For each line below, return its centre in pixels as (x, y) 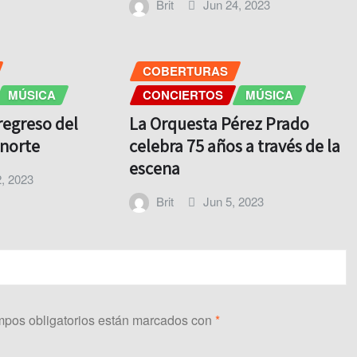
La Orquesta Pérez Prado (219, 124)
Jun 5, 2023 (233, 202)
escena (154, 169)
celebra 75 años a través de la (234, 146)
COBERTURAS (185, 71)
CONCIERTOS (182, 94)
